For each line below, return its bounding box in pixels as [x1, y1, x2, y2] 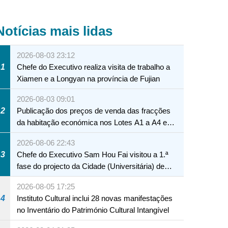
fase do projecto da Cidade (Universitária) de [17, 162, 165, 171]
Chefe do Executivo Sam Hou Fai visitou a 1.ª [17, 150, 169, 159]
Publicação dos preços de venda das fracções [17, 106, 171, 116]
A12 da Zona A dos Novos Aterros [17, 130, 131, 139]
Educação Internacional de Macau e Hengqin [17, 174, 166, 183]
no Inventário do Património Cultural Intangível [17, 206, 169, 215]
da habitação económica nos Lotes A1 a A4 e [17, 118, 167, 127]
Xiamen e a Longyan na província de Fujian [17, 74, 160, 83]
